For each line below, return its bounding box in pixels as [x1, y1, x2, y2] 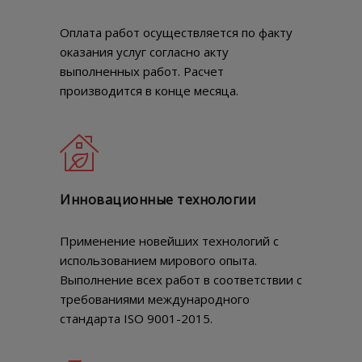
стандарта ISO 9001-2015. [60, 310, 213, 327]
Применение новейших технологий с [60, 233, 279, 250]
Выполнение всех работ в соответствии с [60, 271, 302, 288]
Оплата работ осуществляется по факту [60, 24, 293, 41]
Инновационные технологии [60, 191, 255, 209]
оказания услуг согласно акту [60, 44, 229, 61]
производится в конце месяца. [60, 82, 238, 99]
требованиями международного [60, 291, 250, 308]
